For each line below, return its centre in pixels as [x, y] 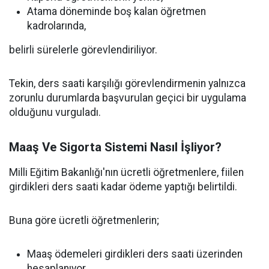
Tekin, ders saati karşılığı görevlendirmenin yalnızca [127, 83]
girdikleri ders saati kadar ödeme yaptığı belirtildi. [123, 187]
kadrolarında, [56, 26]
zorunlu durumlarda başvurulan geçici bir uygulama [128, 98]
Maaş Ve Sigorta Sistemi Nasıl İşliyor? [115, 147]
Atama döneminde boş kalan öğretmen [116, 11]
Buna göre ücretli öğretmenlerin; [84, 220]
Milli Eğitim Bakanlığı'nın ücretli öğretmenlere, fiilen [126, 172]
